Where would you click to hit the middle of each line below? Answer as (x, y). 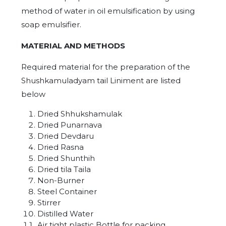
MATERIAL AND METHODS (73, 46)
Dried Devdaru (66, 136)
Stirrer (49, 203)
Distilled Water (65, 214)
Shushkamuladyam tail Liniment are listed (101, 80)
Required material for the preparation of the (106, 67)
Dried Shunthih (66, 158)
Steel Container (67, 191)
